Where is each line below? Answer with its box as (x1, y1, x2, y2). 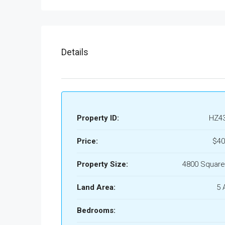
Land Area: (77, 183, 116, 192)
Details (61, 47, 88, 57)
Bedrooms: (77, 206, 116, 215)
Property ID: (77, 114, 119, 123)
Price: (77, 137, 98, 146)
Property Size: (77, 160, 128, 169)
